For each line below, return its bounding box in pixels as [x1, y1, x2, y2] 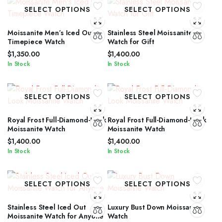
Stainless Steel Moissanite [107, 28, 193, 38]
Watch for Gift [107, 37, 154, 47]
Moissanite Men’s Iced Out [7, 28, 94, 38]
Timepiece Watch [7, 37, 65, 47]
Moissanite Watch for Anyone [7, 211, 104, 221]
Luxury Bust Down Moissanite [107, 202, 202, 212]
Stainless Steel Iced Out [7, 202, 86, 212]
